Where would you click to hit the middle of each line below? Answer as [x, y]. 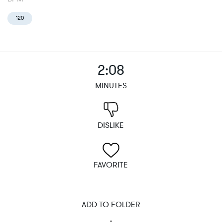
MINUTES [111, 86]
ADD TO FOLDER [111, 205]
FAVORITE [111, 165]
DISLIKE [111, 125]
